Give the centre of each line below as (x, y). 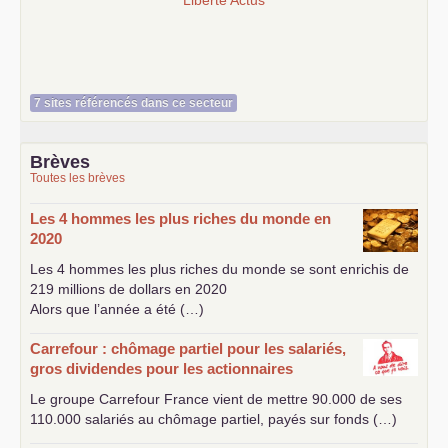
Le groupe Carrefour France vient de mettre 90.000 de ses (216, 398)
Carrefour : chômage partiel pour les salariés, (188, 348)
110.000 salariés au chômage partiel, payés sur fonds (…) (213, 418)
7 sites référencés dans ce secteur (133, 102)
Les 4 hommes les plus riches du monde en (180, 218)
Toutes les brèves (77, 177)
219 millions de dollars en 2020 (128, 288)
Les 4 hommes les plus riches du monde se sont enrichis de (219, 268)
